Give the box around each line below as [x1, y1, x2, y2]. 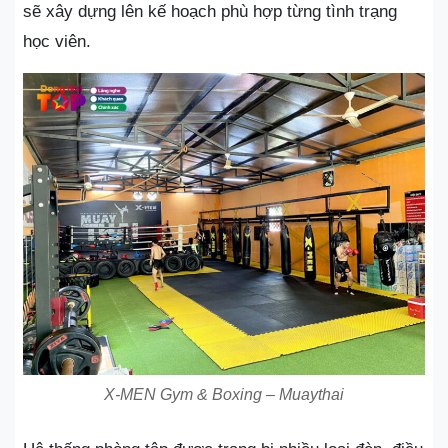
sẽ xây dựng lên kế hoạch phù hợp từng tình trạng [23, 2, 397, 21]
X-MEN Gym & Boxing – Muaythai [104, 385, 344, 403]
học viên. [23, 32, 91, 51]
